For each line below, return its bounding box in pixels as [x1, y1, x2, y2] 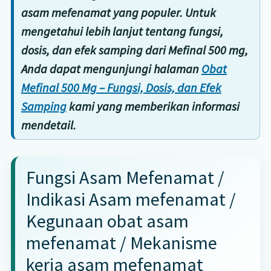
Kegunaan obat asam [25, 209, 189, 232]
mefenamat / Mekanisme [25, 230, 217, 254]
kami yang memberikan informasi [66, 98, 240, 114]
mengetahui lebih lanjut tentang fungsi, [21, 23, 223, 39]
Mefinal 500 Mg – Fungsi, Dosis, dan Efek [21, 79, 221, 95]
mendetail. [21, 117, 76, 132]
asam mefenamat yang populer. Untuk [21, 4, 216, 20]
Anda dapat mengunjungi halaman [21, 60, 201, 76]
